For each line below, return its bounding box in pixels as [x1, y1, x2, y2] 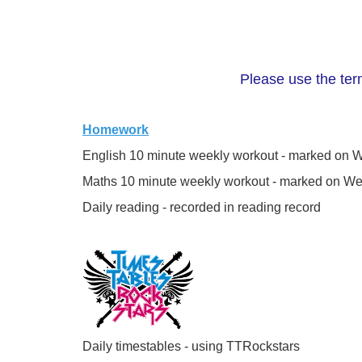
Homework [82, 123, 149, 137]
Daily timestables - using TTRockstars [82, 339, 303, 353]
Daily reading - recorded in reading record [82, 200, 321, 214]
